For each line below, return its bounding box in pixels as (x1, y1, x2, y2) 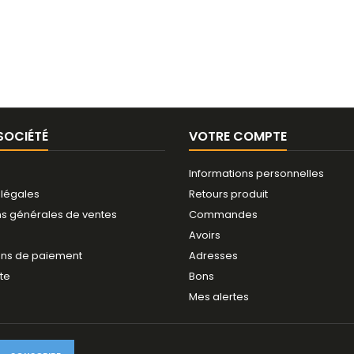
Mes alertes (189, 289, 249, 304)
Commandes (189, 207, 258, 222)
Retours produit (189, 186, 268, 201)
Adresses (189, 248, 238, 263)
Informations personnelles (189, 166, 324, 181)
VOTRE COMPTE (189, 127, 287, 145)
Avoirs (189, 228, 220, 243)
